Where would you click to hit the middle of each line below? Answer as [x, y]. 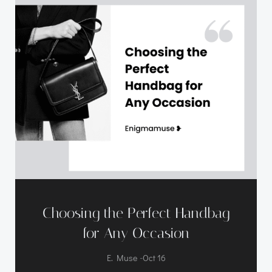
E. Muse [122, 257]
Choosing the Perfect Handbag [136, 213]
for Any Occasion [136, 233]
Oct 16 [154, 257]
